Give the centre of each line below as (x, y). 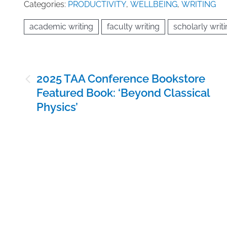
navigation (47, 88)
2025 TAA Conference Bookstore (121, 78)
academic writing (61, 26)
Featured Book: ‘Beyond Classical (123, 92)
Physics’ (57, 107)
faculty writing (133, 26)
